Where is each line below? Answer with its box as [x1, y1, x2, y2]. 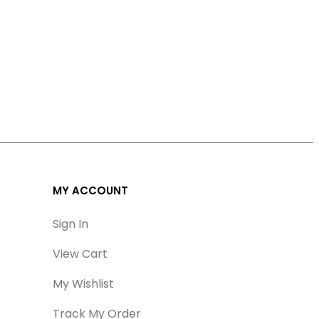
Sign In [53, 215, 89, 232]
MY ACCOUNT [53, 182, 129, 198]
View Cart [53, 245, 108, 262]
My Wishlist [53, 275, 115, 292]
